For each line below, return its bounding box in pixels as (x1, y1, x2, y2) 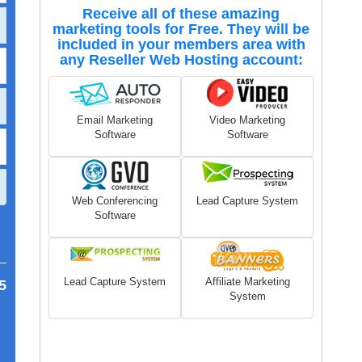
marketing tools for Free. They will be (53, 21, 309, 37)
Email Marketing (77, 114, 153, 126)
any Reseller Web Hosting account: (59, 52, 303, 68)
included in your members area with (57, 36, 305, 53)
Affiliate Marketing (204, 276, 290, 288)
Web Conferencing (72, 195, 158, 207)
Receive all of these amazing (82, 6, 280, 22)
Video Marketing (209, 114, 285, 126)
